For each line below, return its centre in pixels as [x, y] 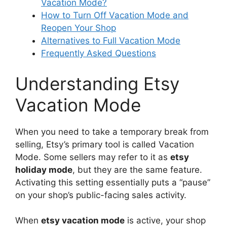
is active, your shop [165, 221]
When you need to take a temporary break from [112, 131]
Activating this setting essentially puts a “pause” [113, 182]
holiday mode [44, 169]
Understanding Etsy [97, 83]
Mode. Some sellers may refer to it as [93, 157]
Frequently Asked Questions [99, 53]
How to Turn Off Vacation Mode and [115, 15]
